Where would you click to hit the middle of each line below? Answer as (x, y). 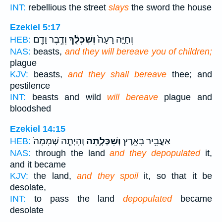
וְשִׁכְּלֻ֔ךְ (81, 40)
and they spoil (108, 176)
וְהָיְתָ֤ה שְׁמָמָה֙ (59, 141)
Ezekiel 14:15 (38, 129)
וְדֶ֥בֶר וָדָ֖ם (50, 40)
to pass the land (75, 198)
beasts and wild (67, 97)
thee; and (189, 75)
